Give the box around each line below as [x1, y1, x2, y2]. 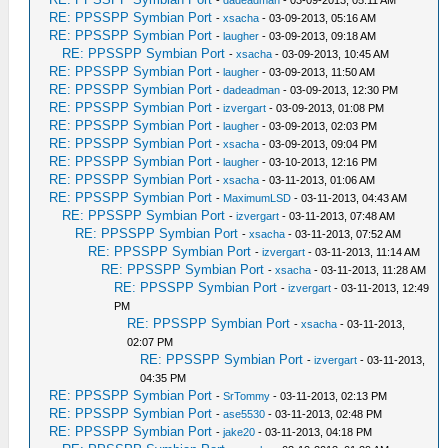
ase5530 [223, 408, 266, 421]
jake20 [223, 426, 256, 439]
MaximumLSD [223, 192, 292, 205]
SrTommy [223, 390, 271, 403]
